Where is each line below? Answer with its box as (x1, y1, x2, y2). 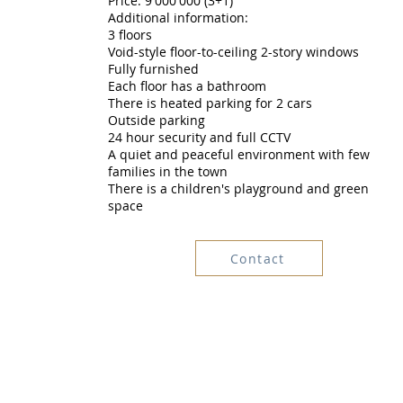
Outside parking (107, 112, 205, 129)
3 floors (107, 26, 152, 43)
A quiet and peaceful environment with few (107, 146, 370, 163)
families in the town (107, 163, 228, 180)
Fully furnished (107, 60, 199, 77)
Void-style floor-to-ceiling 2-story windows (107, 43, 359, 60)
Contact (230, 249, 285, 267)
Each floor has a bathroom (107, 77, 266, 94)
